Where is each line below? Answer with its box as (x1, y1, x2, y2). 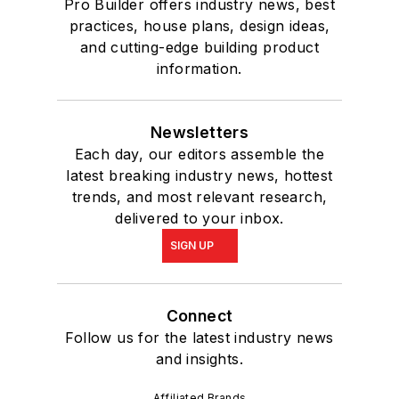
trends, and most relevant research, (71, 188, 328, 207)
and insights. (155, 350, 244, 369)
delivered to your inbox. (115, 209, 284, 228)
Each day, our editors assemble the (74, 145, 325, 164)
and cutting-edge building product (79, 38, 320, 57)
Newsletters (150, 123, 249, 142)
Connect (166, 306, 233, 326)
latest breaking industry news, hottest (66, 167, 333, 185)
